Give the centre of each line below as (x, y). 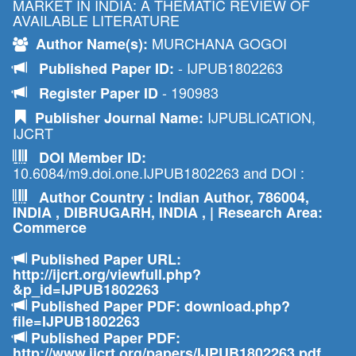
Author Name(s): (88, 44)
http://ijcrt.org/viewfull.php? (107, 274)
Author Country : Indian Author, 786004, (168, 197)
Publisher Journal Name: (115, 118)
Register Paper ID (101, 93)
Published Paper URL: (104, 259)
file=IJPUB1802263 (76, 321)
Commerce (50, 227)
